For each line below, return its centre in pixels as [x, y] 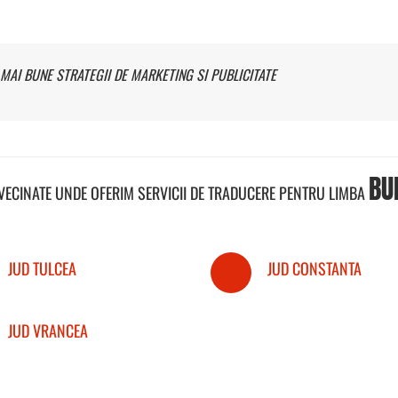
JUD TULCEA [42, 268]
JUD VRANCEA [48, 330]
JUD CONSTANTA [314, 268]
